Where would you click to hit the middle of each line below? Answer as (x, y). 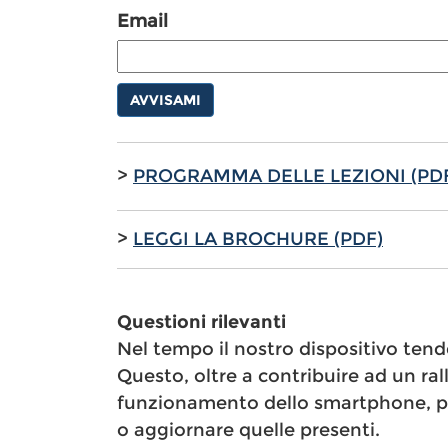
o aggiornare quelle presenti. (248, 430)
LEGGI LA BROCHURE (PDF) (258, 239)
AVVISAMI (165, 100)
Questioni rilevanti (201, 322)
